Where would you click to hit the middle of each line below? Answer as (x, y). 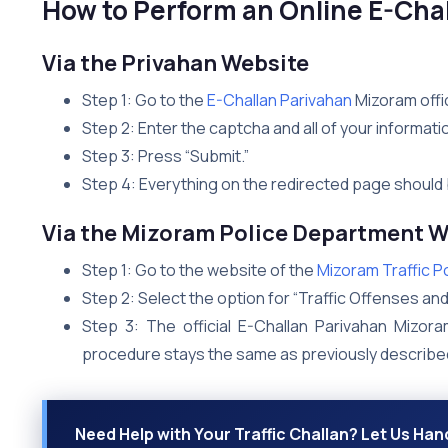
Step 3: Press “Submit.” (165, 155)
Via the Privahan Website (175, 62)
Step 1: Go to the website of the (199, 269)
